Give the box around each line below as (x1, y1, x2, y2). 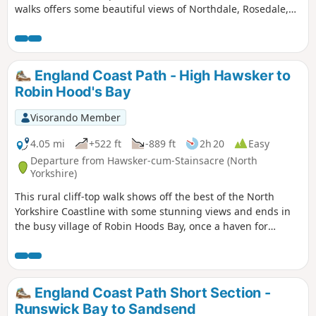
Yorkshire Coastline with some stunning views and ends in (15, 204, 291, 218)
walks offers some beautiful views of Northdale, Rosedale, (15, 1, 288, 16)
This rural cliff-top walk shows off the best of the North (15, 189, 274, 203)
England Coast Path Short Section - (31, 284, 271, 301)
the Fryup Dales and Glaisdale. (15, 16, 159, 30)
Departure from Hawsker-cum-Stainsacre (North (30, 154, 257, 168)
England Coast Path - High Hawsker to (31, 66, 291, 84)
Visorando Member (30, 110, 121, 124)
